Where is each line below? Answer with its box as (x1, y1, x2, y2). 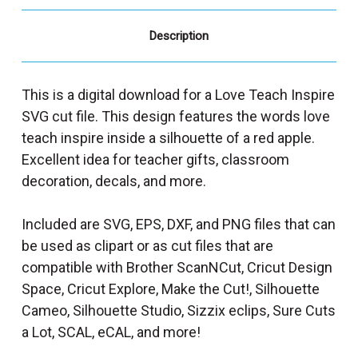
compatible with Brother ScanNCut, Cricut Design (22, 258, 332, 276)
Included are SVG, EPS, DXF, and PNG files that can (22, 215, 336, 233)
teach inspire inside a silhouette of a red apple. (22, 129, 315, 146)
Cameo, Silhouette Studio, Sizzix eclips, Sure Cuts (22, 301, 336, 319)
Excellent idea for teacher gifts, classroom (22, 150, 289, 168)
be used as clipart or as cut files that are (22, 237, 273, 254)
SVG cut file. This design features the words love (22, 107, 330, 125)
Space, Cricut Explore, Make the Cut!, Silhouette (22, 280, 320, 297)
